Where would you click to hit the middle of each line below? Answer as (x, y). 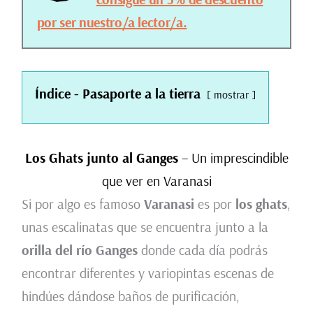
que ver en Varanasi (156, 181)
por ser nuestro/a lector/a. (112, 22)
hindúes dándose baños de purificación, (130, 296)
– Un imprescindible (233, 158)
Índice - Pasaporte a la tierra (117, 94)
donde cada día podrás (202, 250)
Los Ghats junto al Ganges (101, 158)
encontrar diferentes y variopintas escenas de (147, 273)
